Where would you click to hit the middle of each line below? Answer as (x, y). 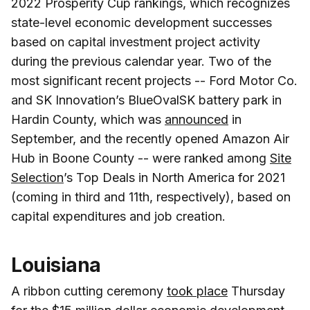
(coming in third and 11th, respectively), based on (151, 197)
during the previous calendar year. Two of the (141, 61)
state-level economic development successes (142, 22)
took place (197, 291)
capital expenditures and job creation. (118, 216)
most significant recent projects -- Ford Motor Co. (154, 80)
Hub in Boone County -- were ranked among (140, 158)
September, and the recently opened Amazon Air (150, 138)
